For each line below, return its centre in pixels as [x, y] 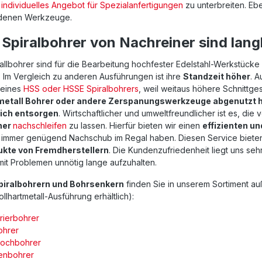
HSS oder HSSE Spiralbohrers [81, 89]
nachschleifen [40, 126]
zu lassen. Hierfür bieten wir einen [135, 126]
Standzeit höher [217, 77]
